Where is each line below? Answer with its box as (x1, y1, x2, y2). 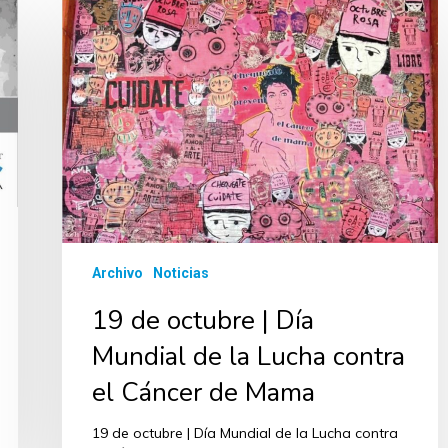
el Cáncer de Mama (92, 375, 315, 411)
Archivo (92, 265, 143, 282)
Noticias (153, 265, 209, 282)
